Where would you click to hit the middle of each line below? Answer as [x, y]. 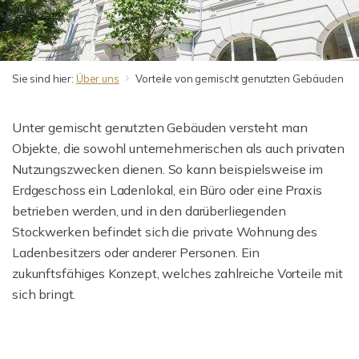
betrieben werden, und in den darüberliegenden [149, 211]
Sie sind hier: [44, 79]
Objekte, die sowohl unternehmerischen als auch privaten [179, 148]
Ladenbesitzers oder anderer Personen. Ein [136, 252]
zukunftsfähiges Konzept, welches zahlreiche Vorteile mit [177, 273]
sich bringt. [44, 294]
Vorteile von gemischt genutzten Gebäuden [240, 79]
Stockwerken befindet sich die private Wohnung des [165, 232]
